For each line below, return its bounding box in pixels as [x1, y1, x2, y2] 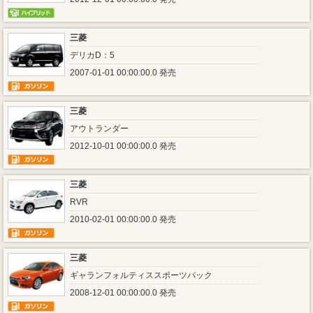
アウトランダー [70, 124, 129, 133]
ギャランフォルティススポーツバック [70, 270, 212, 280]
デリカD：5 [70, 50, 115, 60]
